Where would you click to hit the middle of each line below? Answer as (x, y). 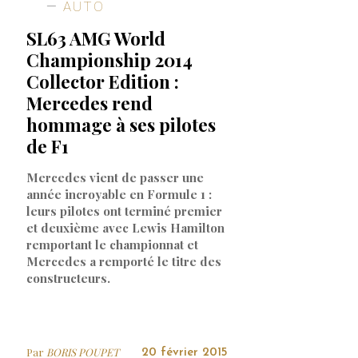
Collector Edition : (103, 81)
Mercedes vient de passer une (115, 177)
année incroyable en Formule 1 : (119, 194)
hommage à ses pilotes (121, 124)
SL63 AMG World (96, 38)
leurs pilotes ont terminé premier (125, 211)
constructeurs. (69, 278)
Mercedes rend (90, 103)
